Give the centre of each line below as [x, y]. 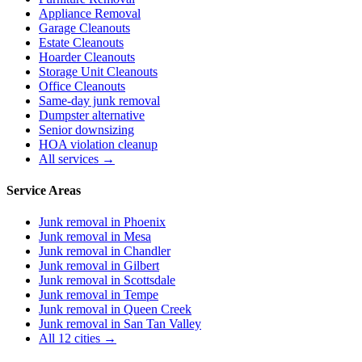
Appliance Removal [90, 13]
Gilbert [141, 266]
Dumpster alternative [92, 115]
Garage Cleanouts [84, 27]
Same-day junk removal [99, 100]
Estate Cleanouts [81, 42]
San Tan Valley [162, 324]
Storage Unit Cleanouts [98, 71]
